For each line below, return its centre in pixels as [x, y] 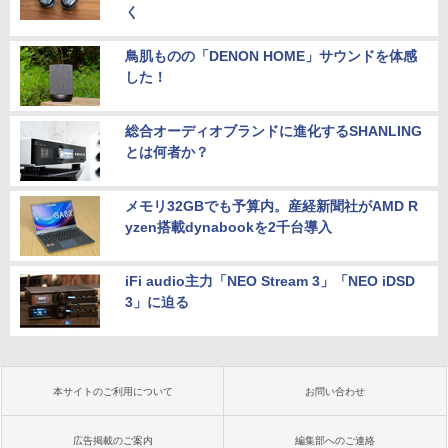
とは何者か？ [167, 152]
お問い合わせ [335, 392]
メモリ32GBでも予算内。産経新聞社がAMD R [271, 206]
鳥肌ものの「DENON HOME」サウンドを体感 [271, 56]
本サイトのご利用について [113, 392]
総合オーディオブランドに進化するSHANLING [273, 131]
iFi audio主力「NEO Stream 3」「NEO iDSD [270, 281]
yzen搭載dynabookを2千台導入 [228, 227]
